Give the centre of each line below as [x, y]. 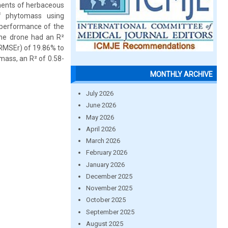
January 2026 [105, 164]
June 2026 [101, 105]
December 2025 [109, 176]
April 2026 [101, 129]
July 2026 [99, 93]
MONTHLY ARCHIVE [181, 74]
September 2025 [110, 212]
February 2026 [106, 153]
